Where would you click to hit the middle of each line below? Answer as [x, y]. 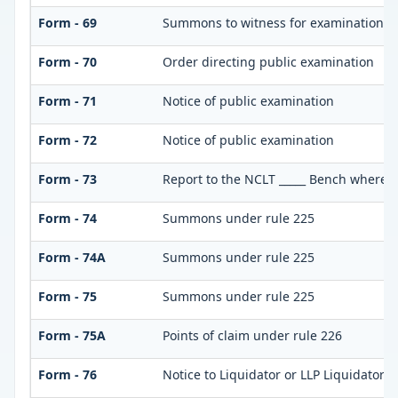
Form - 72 [67, 140]
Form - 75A [72, 336]
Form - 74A [72, 258]
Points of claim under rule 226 [252, 336]
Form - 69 [67, 23]
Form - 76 [67, 375]
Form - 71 [67, 101]
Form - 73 [67, 179]
